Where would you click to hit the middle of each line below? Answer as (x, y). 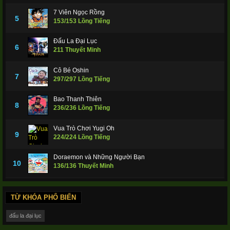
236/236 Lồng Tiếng (82, 108)
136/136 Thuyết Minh (83, 166)
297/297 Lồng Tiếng (82, 79)
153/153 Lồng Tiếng (82, 21)
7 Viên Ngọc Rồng (79, 13)
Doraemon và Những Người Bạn (99, 157)
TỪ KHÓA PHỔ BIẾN (43, 198)
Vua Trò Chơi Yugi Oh (84, 129)
